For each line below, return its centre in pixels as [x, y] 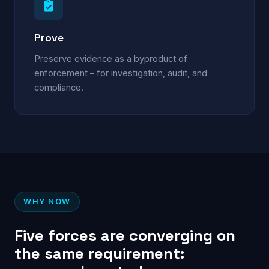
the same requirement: [99, 253]
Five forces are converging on [125, 235]
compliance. [59, 87]
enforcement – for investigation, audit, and [121, 73]
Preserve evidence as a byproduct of [111, 59]
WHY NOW [47, 201]
